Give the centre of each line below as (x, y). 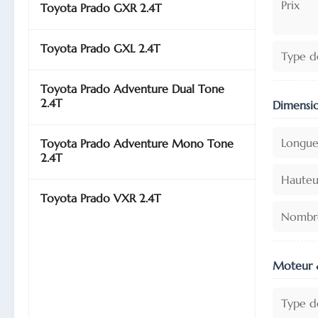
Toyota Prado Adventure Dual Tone (132, 89)
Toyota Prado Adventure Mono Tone (137, 143)
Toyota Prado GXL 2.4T (100, 48)
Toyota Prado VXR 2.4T (101, 198)
